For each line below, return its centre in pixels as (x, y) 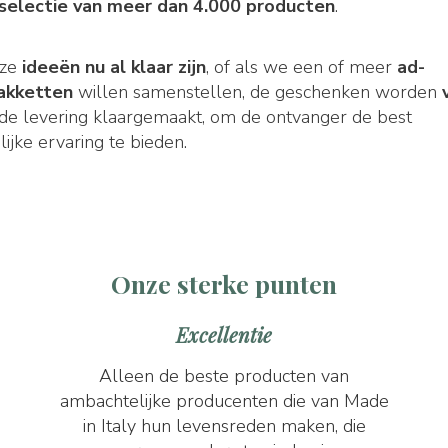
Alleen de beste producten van (224, 376)
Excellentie (224, 334)
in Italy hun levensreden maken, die (224, 426)
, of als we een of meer (302, 67)
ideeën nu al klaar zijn (114, 67)
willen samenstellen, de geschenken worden (258, 92)
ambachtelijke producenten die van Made (224, 401)
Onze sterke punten (224, 283)
